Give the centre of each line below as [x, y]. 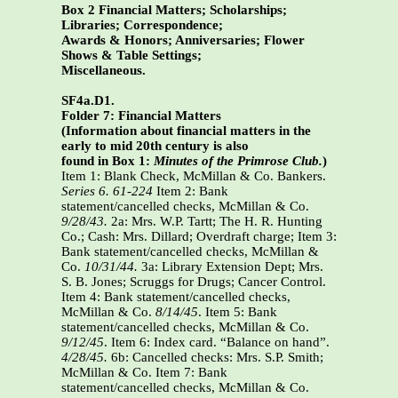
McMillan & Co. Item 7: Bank [144, 373]
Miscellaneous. [103, 71]
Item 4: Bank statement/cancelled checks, [176, 297]
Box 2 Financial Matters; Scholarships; [174, 10]
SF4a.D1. [88, 101]
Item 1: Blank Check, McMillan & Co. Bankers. [194, 176]
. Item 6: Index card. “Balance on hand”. [217, 342]
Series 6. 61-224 [107, 191]
